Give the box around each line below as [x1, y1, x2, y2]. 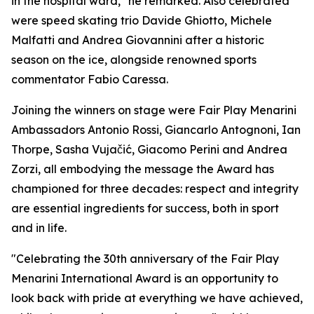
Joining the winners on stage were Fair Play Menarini [11, 103, 296, 117]
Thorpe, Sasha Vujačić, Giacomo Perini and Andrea [11, 142, 287, 156]
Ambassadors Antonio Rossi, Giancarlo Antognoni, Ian [11, 123, 301, 137]
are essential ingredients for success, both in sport [11, 201, 279, 215]
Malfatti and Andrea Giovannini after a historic [11, 33, 264, 47]
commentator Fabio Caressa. [11, 72, 168, 86]
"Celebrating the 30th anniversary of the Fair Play [11, 252, 279, 266]
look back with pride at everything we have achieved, [11, 291, 303, 305]
